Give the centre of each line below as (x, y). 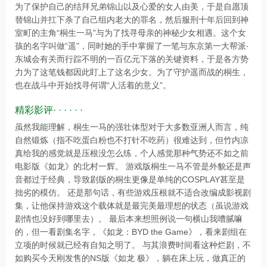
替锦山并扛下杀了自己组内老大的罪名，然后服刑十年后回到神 (132, 19)
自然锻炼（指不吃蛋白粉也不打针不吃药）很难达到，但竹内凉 (132, 140)
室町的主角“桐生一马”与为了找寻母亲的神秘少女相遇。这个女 (131, 32)
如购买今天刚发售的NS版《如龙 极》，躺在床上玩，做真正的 (130, 258)
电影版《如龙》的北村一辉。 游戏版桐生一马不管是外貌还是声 (133, 166)
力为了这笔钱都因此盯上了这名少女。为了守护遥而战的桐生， (132, 72)
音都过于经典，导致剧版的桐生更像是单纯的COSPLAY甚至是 (130, 179)
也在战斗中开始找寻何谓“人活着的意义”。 (93, 85)
